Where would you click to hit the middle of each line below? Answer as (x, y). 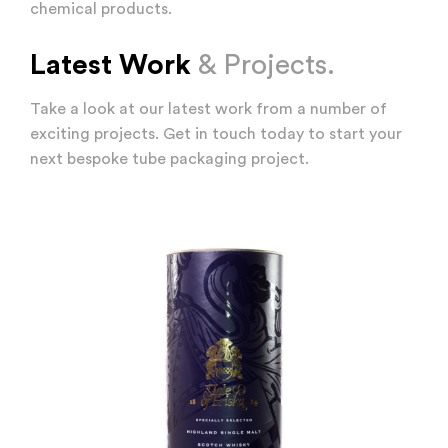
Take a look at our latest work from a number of (208, 109)
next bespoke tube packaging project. (169, 159)
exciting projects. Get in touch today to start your (216, 134)
